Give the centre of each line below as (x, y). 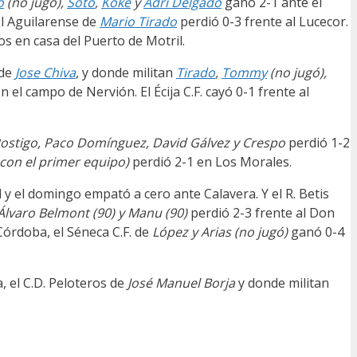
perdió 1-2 (319, 143)
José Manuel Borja (181, 283)
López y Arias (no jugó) (220, 232)
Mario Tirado (138, 22)
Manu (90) (159, 213)
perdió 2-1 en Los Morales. (212, 162)
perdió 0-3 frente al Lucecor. (263, 22)
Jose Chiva (45, 73)
